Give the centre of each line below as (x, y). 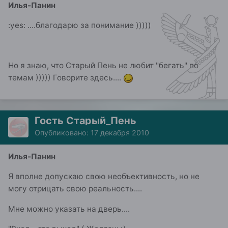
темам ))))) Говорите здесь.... (66, 78)
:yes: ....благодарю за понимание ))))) (80, 25)
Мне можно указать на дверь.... (69, 209)
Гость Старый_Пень (85, 121)
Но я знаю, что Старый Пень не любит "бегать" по (103, 66)
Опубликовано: (63, 133)
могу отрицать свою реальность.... (75, 189)
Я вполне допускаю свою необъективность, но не (104, 177)
